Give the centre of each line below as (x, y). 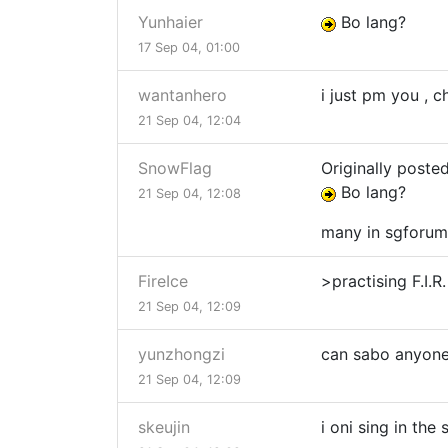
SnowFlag (175, 168)
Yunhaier (170, 22)
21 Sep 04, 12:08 (189, 194)
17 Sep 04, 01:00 (189, 48)
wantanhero (182, 95)
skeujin (164, 427)
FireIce (163, 281)
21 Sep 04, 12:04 (189, 121)
